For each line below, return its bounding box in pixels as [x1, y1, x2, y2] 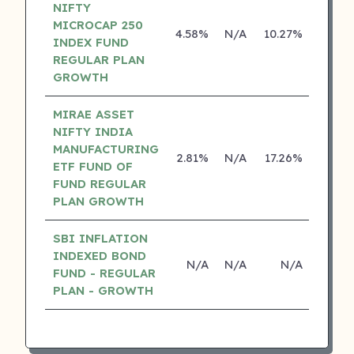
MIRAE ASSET [52, 106, 134, 122]
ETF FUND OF [52, 158, 133, 174]
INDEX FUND [52, 34, 129, 50]
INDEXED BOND [52, 247, 146, 263]
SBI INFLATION [52, 230, 148, 246]
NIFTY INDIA [52, 123, 133, 139]
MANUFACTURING [52, 141, 159, 156]
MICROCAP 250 [52, 17, 143, 32]
